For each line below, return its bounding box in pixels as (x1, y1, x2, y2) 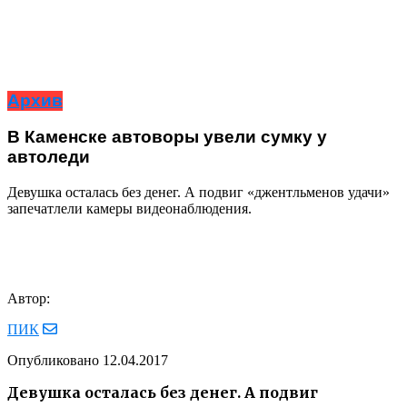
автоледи (7, 147, 90, 168)
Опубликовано (7, 352, 99, 368)
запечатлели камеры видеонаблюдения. (7, 200, 252, 216)
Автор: (7, 290, 50, 306)
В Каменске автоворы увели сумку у (7, 127, 327, 148)
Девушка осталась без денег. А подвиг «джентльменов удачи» (7, 184, 390, 200)
